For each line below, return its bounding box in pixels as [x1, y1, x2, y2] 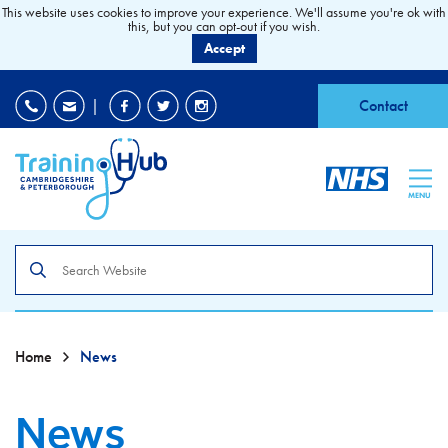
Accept [203, 39, 245, 57]
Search [14, 244, 64, 265]
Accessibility [366, 51, 433, 69]
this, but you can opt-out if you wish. [128, 17, 320, 35]
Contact [358, 95, 408, 116]
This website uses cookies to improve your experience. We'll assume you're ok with [2, 3, 446, 21]
